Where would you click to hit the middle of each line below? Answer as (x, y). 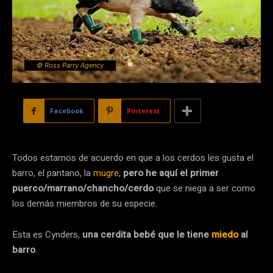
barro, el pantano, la (53, 173)
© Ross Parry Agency (70, 66)
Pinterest (143, 111)
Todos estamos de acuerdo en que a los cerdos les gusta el (133, 158)
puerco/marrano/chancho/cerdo (83, 189)
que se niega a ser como (204, 189)
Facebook (67, 111)
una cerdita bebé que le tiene (146, 235)
